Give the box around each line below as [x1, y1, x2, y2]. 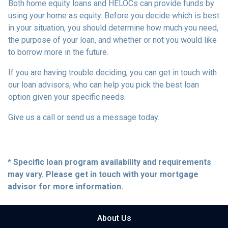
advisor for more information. [8, 181, 123, 191]
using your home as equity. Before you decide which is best [8, 10, 219, 20]
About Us [97, 213, 131, 223]
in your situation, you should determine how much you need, [8, 22, 218, 33]
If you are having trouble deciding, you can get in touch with [8, 67, 217, 77]
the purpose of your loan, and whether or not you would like [8, 35, 217, 45]
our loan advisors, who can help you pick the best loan [8, 79, 199, 90]
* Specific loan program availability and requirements [8, 157, 211, 167]
